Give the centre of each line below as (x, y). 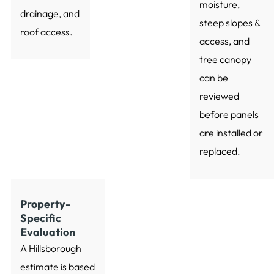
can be (213, 78)
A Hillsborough (50, 249)
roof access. (46, 32)
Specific (40, 218)
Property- (45, 204)
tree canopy (225, 60)
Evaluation (47, 232)
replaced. (220, 151)
